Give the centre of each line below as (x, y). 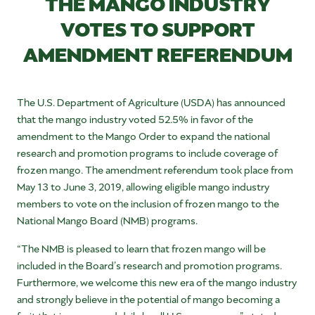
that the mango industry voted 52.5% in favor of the (135, 119)
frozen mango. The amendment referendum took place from (155, 169)
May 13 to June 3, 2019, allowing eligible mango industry (143, 186)
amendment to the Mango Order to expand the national (143, 136)
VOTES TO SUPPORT (157, 28)
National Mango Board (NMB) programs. (107, 220)
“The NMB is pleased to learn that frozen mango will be (141, 248)
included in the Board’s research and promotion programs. (149, 265)
